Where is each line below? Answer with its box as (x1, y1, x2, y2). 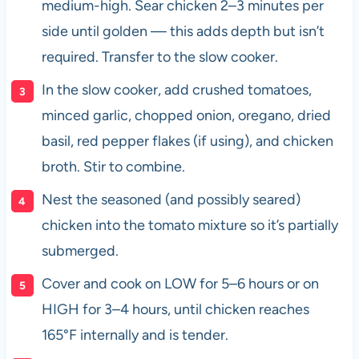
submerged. (41, 242, 119, 260)
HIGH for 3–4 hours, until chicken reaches (41, 301, 309, 319)
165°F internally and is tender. (41, 326, 228, 345)
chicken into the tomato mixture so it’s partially (41, 216, 338, 235)
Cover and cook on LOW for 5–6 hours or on (41, 275, 319, 293)
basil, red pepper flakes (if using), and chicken (41, 132, 333, 151)
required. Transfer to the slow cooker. (41, 48, 278, 67)
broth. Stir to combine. (41, 158, 185, 176)
